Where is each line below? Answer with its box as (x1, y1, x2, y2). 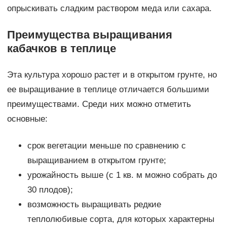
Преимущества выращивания (7, 28, 172, 42)
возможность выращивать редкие (27, 200, 161, 210)
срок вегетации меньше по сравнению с (27, 141, 186, 151)
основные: (7, 114, 48, 124)
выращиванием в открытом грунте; (27, 156, 166, 166)
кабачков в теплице (7, 42, 116, 55)
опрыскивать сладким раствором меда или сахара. (7, 4, 212, 14)
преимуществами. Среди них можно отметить (7, 99, 191, 109)
